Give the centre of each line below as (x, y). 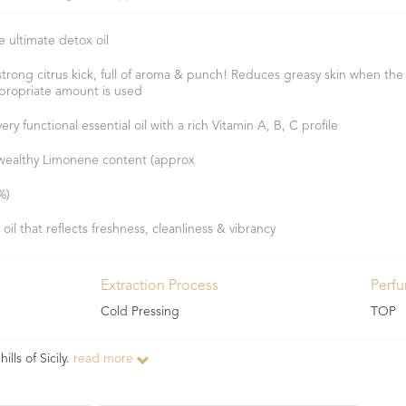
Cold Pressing (140, 312)
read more (105, 359)
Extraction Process (159, 287)
